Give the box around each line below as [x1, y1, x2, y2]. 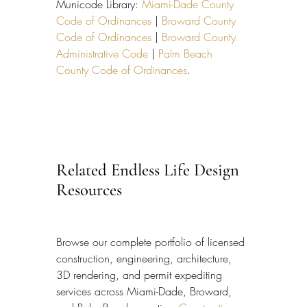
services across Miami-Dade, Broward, [56, 283, 235, 299]
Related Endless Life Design [56, 160, 243, 181]
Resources [56, 180, 122, 201]
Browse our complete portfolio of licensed [56, 234, 248, 249]
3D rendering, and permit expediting [56, 267, 225, 282]
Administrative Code [56, 46, 148, 62]
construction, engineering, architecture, [56, 250, 235, 266]
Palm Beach [158, 46, 216, 62]
